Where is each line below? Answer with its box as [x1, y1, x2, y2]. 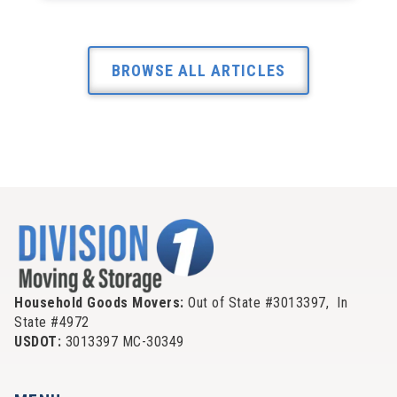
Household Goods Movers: [14, 293, 188, 311]
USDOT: [14, 332, 66, 350]
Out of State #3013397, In [188, 293, 347, 311]
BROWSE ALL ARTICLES [112, 61, 285, 81]
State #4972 [14, 313, 90, 331]
